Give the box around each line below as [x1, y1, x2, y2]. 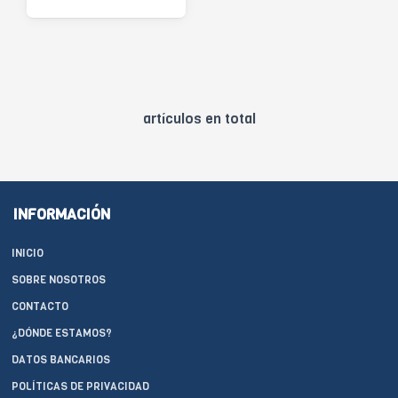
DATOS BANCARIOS [12, 353, 110, 367]
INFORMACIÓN [13, 204, 110, 225]
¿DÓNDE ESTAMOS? [12, 326, 112, 340]
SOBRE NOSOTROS [12, 273, 106, 287]
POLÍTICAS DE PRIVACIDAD [12, 379, 149, 394]
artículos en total [142, 109, 256, 128]
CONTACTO [12, 299, 68, 314]
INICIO [12, 246, 44, 260]
